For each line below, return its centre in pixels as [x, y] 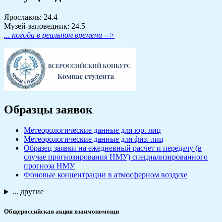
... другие [28, 192]
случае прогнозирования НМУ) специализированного [116, 157]
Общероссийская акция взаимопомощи [61, 211]
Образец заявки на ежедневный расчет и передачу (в [113, 148]
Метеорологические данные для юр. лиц [92, 130]
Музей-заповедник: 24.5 [45, 26]
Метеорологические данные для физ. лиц [94, 139]
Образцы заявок [48, 109]
